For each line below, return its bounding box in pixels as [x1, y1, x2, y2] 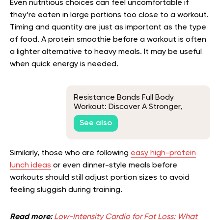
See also [80, 119, 112, 128]
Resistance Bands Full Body [74, 93, 174, 102]
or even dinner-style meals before [51, 162, 177, 169]
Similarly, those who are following [10, 149, 131, 157]
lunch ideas [10, 162, 51, 169]
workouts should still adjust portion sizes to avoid [10, 174, 190, 182]
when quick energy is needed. [10, 60, 118, 68]
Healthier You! [74, 112, 123, 120]
